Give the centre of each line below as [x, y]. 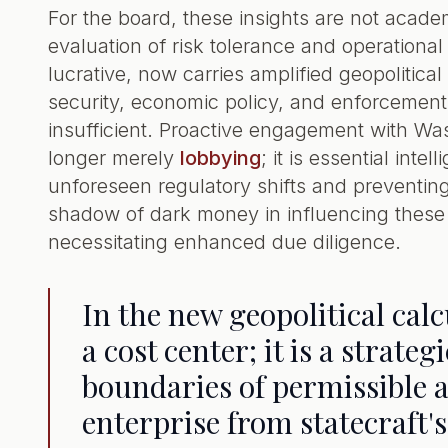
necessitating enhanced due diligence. [224, 242]
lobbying [220, 158]
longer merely [114, 158]
